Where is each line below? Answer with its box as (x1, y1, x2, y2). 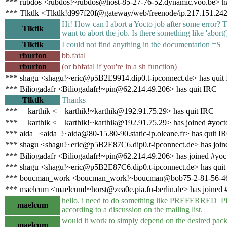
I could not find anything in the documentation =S (62, 40, 221, 49)
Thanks (62, 95, 86, 104)
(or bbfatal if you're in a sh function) (62, 62, 177, 71)
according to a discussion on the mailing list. (62, 205, 203, 214)
